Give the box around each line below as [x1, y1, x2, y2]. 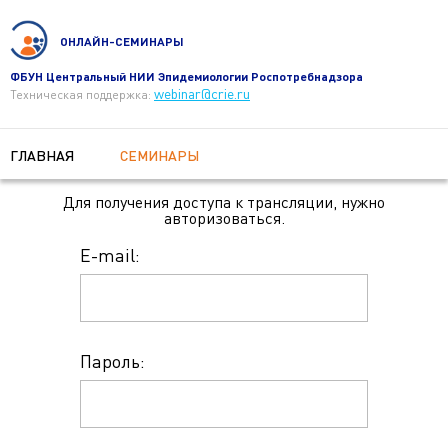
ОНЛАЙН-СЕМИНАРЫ [60, 34, 185, 48]
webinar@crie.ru [154, 85, 250, 102]
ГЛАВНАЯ [10, 147, 74, 164]
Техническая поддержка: [10, 87, 154, 102]
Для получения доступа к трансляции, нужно [63, 192, 385, 212]
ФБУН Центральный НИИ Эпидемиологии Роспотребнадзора [10, 69, 363, 83]
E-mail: [80, 244, 140, 266]
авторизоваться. [163, 208, 285, 228]
